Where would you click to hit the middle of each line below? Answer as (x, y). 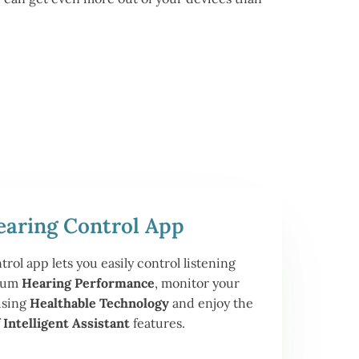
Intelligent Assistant (67, 323)
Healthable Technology (99, 303)
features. (157, 323)
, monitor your (197, 283)
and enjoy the (211, 303)
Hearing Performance (88, 283)
